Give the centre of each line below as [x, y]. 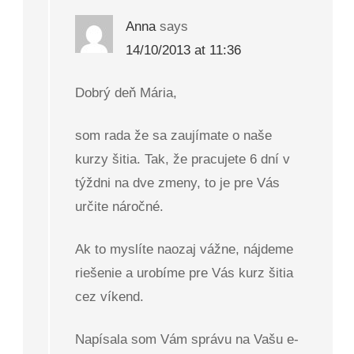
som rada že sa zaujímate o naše [174, 136]
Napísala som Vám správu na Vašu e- [187, 340]
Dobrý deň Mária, [126, 93]
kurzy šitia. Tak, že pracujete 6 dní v [183, 160]
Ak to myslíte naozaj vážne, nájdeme [185, 250]
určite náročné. [120, 207]
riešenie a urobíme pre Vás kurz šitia [185, 273]
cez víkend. [110, 297]
